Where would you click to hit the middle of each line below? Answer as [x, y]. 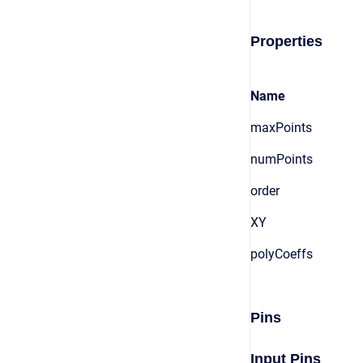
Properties [286, 41]
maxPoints [281, 128]
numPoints [282, 159]
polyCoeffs [282, 254]
